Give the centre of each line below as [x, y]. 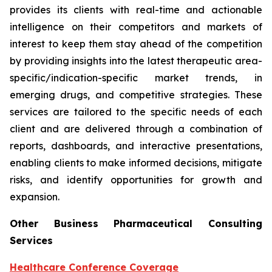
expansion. [35, 197]
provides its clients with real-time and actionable [136, 10]
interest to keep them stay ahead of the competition [136, 44]
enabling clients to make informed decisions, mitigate [136, 163]
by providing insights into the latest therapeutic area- [136, 61]
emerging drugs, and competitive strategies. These [136, 95]
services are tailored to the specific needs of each [136, 112]
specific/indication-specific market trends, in [136, 78]
